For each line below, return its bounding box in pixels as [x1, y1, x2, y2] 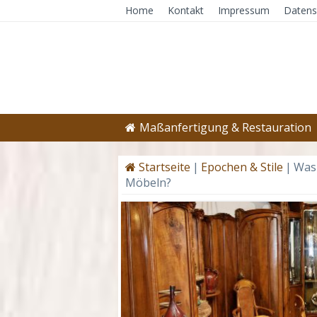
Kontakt [168, 4, 204, 17]
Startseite [136, 159, 190, 175]
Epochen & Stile [201, 159, 283, 175]
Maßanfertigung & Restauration [139, 120, 311, 135]
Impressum [218, 4, 270, 17]
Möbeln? [125, 175, 171, 190]
